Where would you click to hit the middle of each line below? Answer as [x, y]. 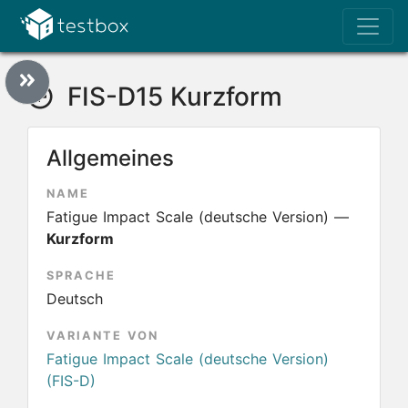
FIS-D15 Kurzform [171, 97]
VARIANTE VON [102, 336]
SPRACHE [81, 275]
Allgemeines [110, 158]
